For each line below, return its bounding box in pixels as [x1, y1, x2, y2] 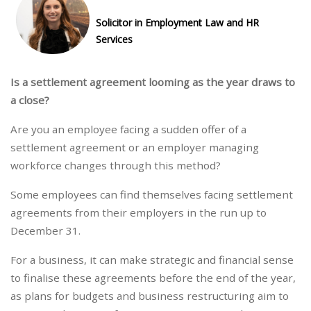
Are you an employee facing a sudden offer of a [10, 122, 246, 137]
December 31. [10, 224, 81, 238]
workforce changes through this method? [10, 158, 221, 173]
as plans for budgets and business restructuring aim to [10, 289, 289, 303]
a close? [10, 93, 49, 108]
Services [95, 33, 133, 47]
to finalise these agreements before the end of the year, [10, 271, 296, 285]
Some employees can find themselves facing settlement [10, 187, 293, 202]
